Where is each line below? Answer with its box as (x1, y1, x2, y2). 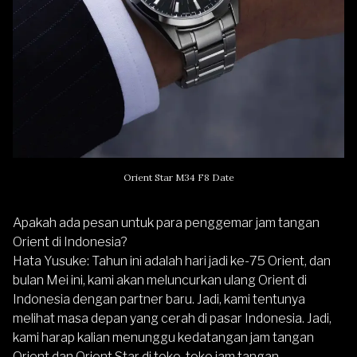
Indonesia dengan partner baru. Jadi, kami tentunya (13, 292, 305, 308)
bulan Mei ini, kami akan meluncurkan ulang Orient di (13, 273, 307, 288)
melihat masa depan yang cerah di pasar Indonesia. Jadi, (13, 311, 331, 327)
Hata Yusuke (13, 253, 87, 269)
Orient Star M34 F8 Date (123, 171, 234, 184)
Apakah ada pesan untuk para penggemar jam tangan (13, 215, 320, 231)
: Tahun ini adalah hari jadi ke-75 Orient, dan (87, 253, 331, 269)
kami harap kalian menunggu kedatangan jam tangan (13, 330, 314, 346)
